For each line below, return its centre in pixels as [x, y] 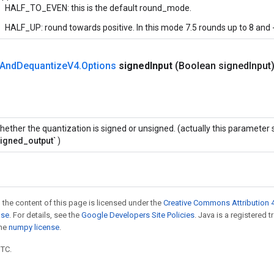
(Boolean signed [212, 66]
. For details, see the [45, 215]
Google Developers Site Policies [138, 215]
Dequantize [42, 66]
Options [100, 66]
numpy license [34, 227]
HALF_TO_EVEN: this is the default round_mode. [98, 8]
